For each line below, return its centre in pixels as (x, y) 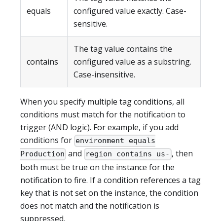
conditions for (47, 140)
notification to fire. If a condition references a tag (110, 180)
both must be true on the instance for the (97, 167)
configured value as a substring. (132, 62)
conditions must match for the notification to (103, 115)
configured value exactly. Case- (130, 11)
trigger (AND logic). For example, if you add (99, 128)
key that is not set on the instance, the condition (109, 193)
